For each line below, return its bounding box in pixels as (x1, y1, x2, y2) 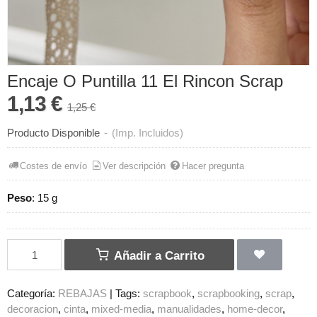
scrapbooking (197, 287, 260, 300)
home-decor (227, 303, 282, 316)
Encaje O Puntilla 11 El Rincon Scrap (7, 71, 283, 91)
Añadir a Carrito (110, 248, 205, 263)
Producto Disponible (7, 127, 100, 139)
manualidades (157, 303, 221, 316)
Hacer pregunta (181, 160, 244, 171)
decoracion (7, 303, 58, 316)
